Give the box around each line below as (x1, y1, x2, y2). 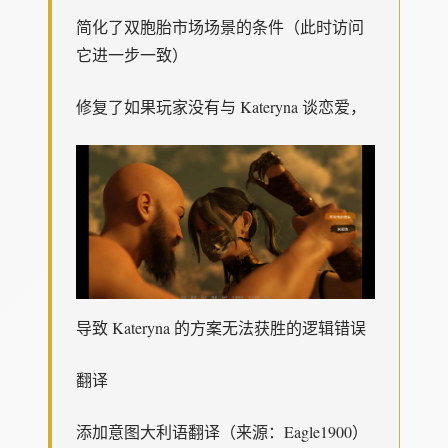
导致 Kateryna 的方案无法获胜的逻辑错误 (76, 316, 366, 338)
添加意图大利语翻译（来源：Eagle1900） (76, 420, 368, 442)
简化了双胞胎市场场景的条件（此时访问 (76, 16, 364, 38)
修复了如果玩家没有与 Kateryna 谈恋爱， (76, 96, 366, 118)
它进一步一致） (76, 44, 188, 66)
